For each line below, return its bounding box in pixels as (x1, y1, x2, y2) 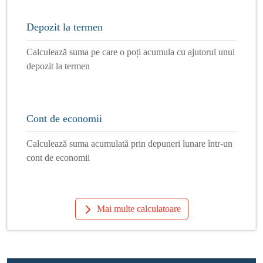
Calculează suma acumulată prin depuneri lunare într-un (26, 138, 232, 149)
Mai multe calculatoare (96, 203, 181, 214)
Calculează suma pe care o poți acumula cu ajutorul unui (26, 46, 235, 57)
